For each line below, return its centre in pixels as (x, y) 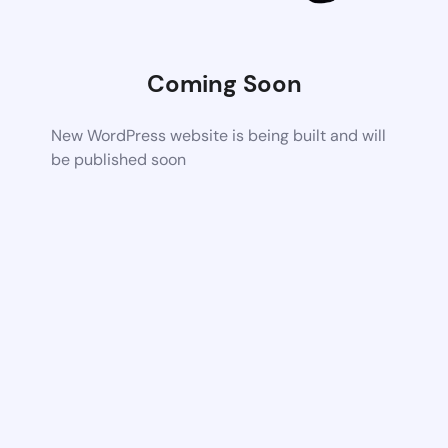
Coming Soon (224, 83)
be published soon (119, 159)
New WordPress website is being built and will (219, 135)
